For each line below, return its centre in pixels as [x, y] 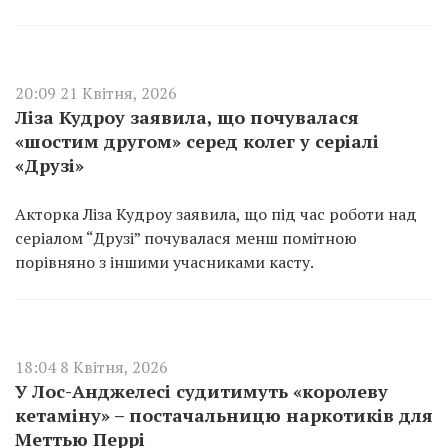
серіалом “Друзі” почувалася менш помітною [186, 238]
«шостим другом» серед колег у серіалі [197, 141]
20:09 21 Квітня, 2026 [96, 93]
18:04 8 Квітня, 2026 [91, 367]
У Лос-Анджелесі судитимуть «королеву [201, 391]
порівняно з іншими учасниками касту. [164, 262]
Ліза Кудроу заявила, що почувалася [187, 117]
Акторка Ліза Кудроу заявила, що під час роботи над [216, 214]
